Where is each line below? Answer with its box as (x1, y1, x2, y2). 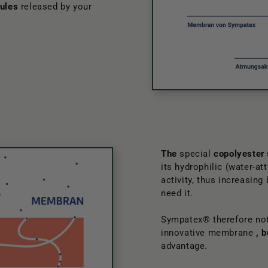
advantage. (161, 240, 208, 252)
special (176, 148, 214, 160)
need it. (161, 188, 193, 199)
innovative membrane (161, 227, 257, 239)
